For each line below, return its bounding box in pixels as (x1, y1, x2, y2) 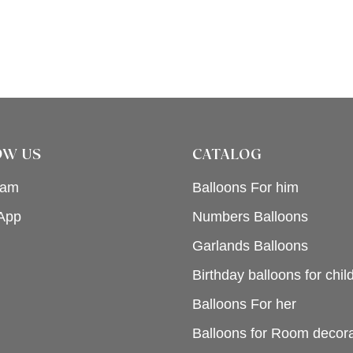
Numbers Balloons (192, 208, 308, 225)
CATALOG (192, 147, 262, 163)
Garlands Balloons (192, 237, 308, 254)
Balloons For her (192, 295, 296, 312)
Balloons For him (192, 179, 299, 195)
